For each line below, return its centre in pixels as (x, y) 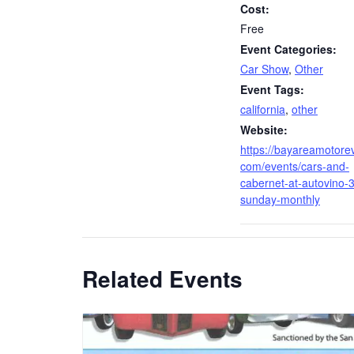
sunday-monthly (280, 199)
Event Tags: (272, 89)
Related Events (162, 279)
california (263, 109)
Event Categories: (288, 49)
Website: (264, 130)
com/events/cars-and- (295, 166)
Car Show (264, 69)
